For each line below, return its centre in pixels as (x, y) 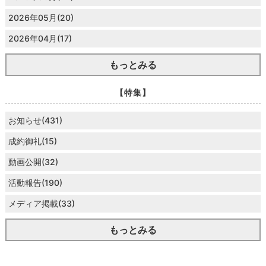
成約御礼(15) (32, 141)
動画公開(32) (33, 161)
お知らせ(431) (35, 120)
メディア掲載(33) (41, 203)
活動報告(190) (35, 182)
